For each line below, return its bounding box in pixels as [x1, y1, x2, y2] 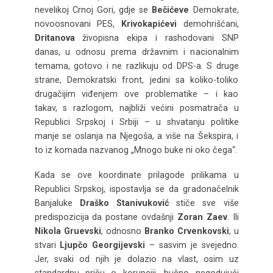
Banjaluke [34, 198, 80, 208]
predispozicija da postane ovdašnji [34, 212, 177, 222]
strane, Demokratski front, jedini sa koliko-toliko [34, 75, 239, 85]
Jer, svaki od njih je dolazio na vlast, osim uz [34, 254, 239, 264]
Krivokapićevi [121, 19, 177, 29]
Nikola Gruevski [34, 226, 101, 236]
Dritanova [34, 33, 75, 43]
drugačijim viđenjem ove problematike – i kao [34, 89, 239, 99]
